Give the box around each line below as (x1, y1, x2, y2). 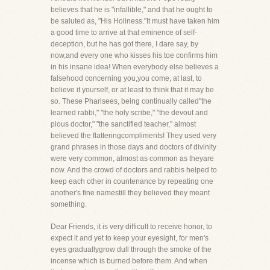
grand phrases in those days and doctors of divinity (51, 143, 216, 151)
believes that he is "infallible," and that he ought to (51, 5, 213, 14)
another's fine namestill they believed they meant (51, 189, 210, 197)
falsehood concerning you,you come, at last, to (51, 74, 202, 83)
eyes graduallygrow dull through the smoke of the (51, 245, 212, 254)
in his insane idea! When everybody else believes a (51, 63, 219, 71)
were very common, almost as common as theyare (51, 154, 214, 163)
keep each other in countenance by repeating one (51, 177, 213, 186)
